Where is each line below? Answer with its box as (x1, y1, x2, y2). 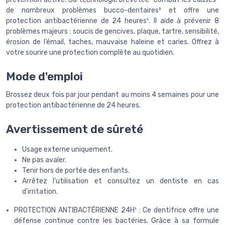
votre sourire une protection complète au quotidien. (6, 48, 174, 57)
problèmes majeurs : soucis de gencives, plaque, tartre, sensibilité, (6, 27, 219, 36)
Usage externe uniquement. (22, 145, 113, 154)
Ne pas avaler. (22, 156, 66, 165)
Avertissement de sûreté (6, 123, 143, 137)
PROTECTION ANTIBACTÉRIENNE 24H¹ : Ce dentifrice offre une (14, 206, 219, 215)
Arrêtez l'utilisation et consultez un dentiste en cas (22, 177, 219, 186)
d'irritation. (22, 187, 58, 196)
